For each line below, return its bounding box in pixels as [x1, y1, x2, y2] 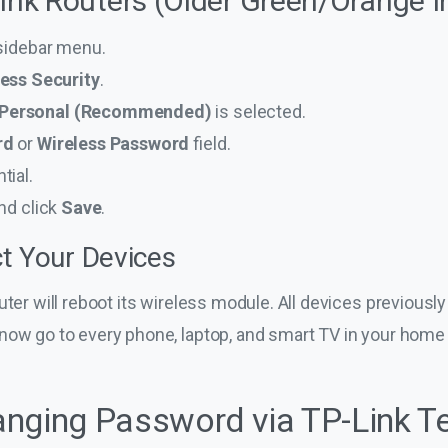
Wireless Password [37, 132, 190, 154]
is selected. [211, 100, 306, 122]
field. [189, 132, 231, 154]
